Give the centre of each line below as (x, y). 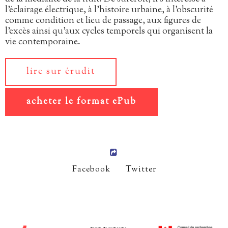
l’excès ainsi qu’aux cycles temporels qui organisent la (109, 31)
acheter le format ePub (81, 102)
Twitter (141, 169)
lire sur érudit (61, 72)
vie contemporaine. (43, 42)
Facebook (91, 169)
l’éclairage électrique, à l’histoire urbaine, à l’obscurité (109, 10)
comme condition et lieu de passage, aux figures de (103, 21)
